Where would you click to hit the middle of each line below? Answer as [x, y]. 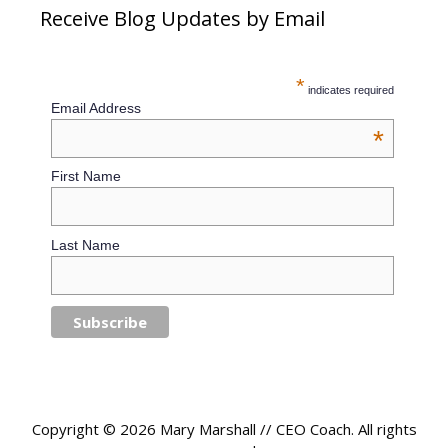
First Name [86, 176]
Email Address [96, 107]
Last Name [86, 245]
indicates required [349, 89]
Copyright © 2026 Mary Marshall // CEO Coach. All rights [224, 428]
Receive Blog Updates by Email [182, 18]
